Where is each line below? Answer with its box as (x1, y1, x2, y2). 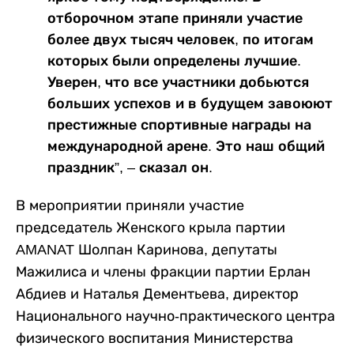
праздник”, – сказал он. (47, 159, 213, 175)
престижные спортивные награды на (47, 116, 311, 133)
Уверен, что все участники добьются (47, 73, 309, 90)
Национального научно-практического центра (16, 307, 335, 324)
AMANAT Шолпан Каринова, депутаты (16, 241, 277, 258)
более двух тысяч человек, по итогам (47, 31, 314, 47)
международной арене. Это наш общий (47, 137, 325, 154)
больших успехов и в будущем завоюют (47, 95, 333, 111)
